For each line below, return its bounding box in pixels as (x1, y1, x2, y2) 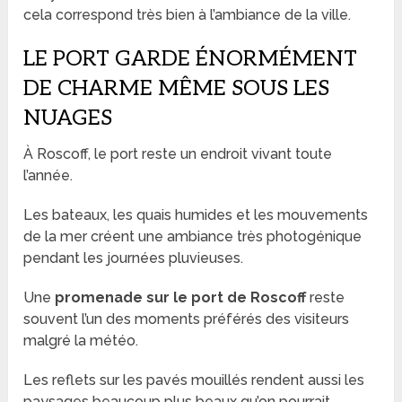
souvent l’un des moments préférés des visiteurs (23, 310, 350, 328)
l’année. (23, 167, 74, 185)
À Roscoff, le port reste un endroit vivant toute (23, 145, 333, 163)
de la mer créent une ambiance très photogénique (23, 228, 363, 246)
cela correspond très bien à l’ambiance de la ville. (23, 6, 352, 24)
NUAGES (23, 105, 113, 132)
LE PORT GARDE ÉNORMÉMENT (23, 46, 358, 73)
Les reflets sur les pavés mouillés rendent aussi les (23, 371, 365, 389)
